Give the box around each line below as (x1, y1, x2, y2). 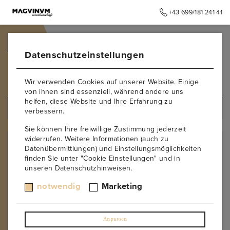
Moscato (21, 168, 49, 179)
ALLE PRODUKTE (90, 104, 140, 111)
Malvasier (21, 179, 52, 190)
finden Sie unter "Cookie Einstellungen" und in (25, 153, 181, 164)
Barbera (21, 200, 47, 212)
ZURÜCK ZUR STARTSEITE (22, 39, 99, 46)
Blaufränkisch (21, 211, 66, 222)
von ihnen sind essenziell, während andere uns (25, 86, 184, 97)
